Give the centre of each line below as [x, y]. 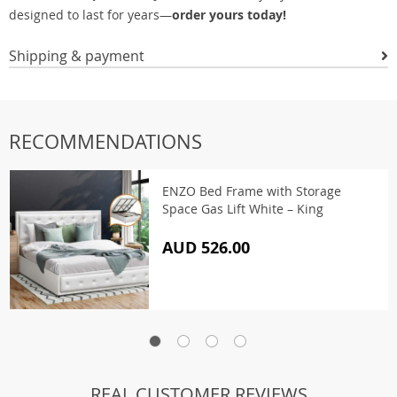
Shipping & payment [77, 56]
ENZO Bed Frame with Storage [252, 191]
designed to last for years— [90, 15]
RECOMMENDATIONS [105, 141]
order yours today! [229, 15]
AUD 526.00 [206, 248]
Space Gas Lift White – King [243, 209]
